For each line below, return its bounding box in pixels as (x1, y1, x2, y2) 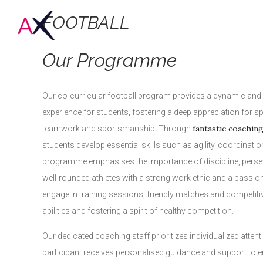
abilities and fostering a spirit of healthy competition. (42, 206, 234, 215)
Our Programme (42, 49, 177, 71)
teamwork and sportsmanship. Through (42, 124, 193, 133)
